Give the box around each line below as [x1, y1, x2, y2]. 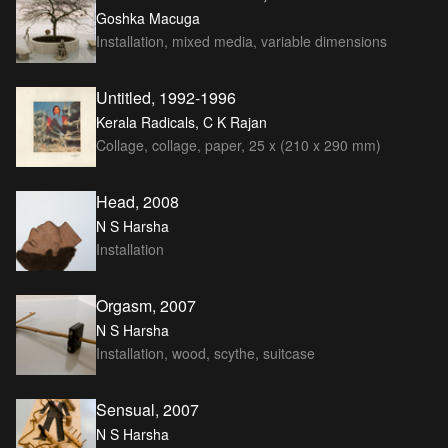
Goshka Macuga [96, 7, 200, 28]
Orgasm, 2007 [96, 293, 196, 317]
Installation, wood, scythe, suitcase [96, 342, 315, 363]
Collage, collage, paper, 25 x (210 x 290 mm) [96, 134, 381, 155]
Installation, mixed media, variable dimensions [96, 30, 387, 51]
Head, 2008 [96, 189, 179, 213]
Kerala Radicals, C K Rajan [96, 111, 267, 132]
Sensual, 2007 [96, 397, 199, 421]
